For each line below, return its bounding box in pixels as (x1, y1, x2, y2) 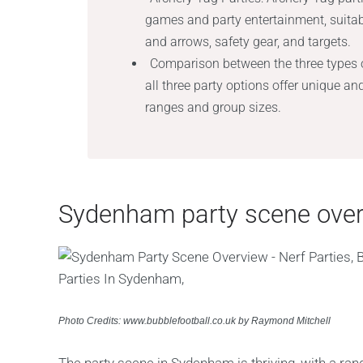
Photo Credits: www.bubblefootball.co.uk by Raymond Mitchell (58, 315, 331, 327)
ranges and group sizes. (145, 100, 282, 115)
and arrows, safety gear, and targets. (145, 34, 352, 49)
